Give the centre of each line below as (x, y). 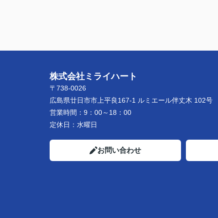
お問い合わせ (119, 150)
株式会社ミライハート (93, 76)
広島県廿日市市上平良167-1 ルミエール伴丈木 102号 (131, 100)
